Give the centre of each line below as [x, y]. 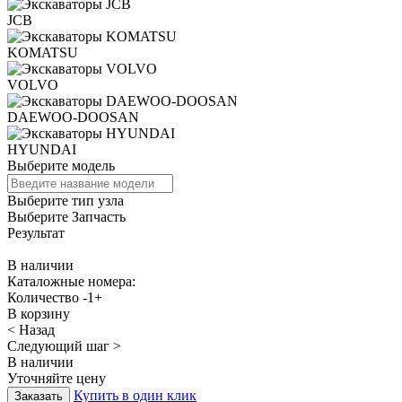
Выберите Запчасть [66, 216]
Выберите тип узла [66, 200]
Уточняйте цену [57, 378]
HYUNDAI [42, 149]
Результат [36, 232]
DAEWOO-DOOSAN [73, 117]
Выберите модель [61, 165]
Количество [43, 297]
